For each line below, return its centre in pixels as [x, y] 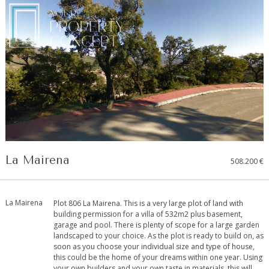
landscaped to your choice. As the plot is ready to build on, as [159, 236]
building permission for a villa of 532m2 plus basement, [148, 214]
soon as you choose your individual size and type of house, [154, 247]
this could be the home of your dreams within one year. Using [158, 258]
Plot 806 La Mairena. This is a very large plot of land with [148, 204]
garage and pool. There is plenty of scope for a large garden [156, 225]
